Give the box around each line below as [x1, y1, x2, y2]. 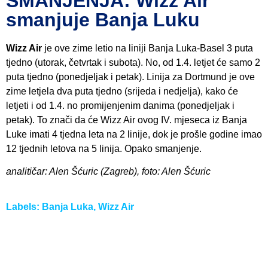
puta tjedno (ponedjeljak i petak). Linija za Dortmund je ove [6, 72, 255, 83]
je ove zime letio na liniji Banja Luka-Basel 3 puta [42, 43, 253, 54]
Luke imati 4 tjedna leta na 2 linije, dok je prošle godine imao [6, 129, 262, 140]
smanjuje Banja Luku [6, 9, 200, 31]
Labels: [6, 201, 42, 212]
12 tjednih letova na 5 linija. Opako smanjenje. [6, 144, 202, 154]
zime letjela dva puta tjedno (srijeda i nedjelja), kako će [6, 86, 238, 97]
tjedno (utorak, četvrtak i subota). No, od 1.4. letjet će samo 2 [6, 57, 260, 68]
